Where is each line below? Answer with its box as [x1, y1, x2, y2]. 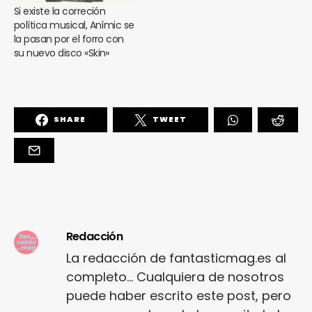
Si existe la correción [14, 3, 106, 18]
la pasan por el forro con [14, 31, 124, 46]
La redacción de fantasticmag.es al [65, 249, 286, 267]
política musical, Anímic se [14, 17, 134, 32]
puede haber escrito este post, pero [65, 286, 291, 304]
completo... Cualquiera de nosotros [65, 267, 284, 286]
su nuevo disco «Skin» [14, 45, 109, 60]
